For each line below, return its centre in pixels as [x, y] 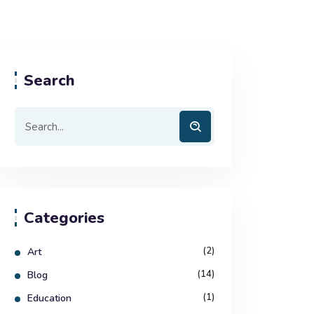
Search [49, 81]
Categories [64, 218]
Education [49, 298]
